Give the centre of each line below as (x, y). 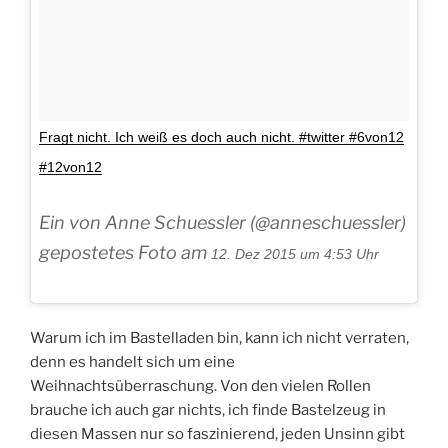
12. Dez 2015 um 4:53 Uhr (295, 254)
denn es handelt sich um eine (132, 361)
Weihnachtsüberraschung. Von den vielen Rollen (200, 385)
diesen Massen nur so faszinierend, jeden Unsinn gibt (217, 433)
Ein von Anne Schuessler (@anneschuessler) (222, 223)
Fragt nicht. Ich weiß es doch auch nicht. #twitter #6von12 (221, 137)
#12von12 (70, 167)
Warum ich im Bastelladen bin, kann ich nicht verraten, (219, 337)
